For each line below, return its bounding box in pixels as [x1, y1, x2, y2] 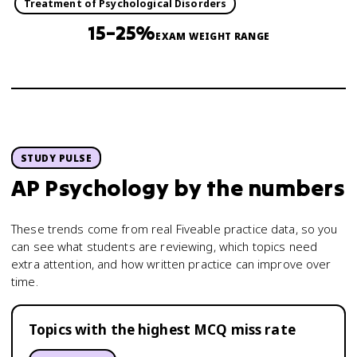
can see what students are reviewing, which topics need [11, 238, 318, 254]
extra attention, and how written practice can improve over [11, 256, 331, 272]
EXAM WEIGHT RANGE [155, 29, 270, 42]
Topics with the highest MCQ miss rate [29, 320, 296, 339]
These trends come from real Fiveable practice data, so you [11, 221, 338, 237]
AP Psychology [11, 173, 169, 202]
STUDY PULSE [21, 151, 92, 164]
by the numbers [168, 173, 344, 202]
